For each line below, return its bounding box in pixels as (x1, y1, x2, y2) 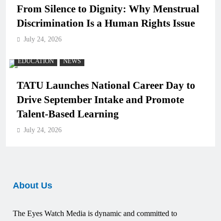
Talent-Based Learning (17, 108, 119, 120)
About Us (13, 181, 52, 190)
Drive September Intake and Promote (17, 94, 184, 106)
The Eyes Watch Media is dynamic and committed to (13, 209, 177, 218)
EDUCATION (18, 58, 54, 65)
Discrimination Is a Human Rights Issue (17, 17, 195, 29)
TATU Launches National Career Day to (17, 79, 195, 91)
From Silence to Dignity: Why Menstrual (17, 3, 199, 15)
